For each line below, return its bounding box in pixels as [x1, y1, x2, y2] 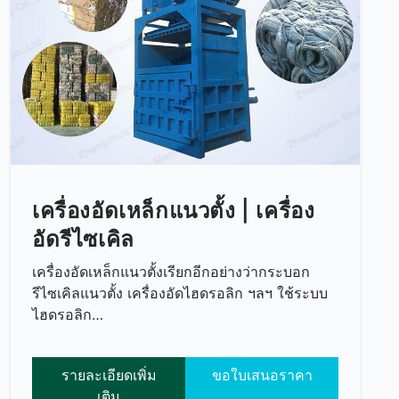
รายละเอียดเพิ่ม [61, 365, 157, 384]
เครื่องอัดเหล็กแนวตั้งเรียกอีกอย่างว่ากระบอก [32, 262, 310, 281]
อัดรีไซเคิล [32, 225, 134, 252]
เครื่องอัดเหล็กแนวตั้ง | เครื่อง [32, 197, 315, 224]
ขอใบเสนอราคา [211, 365, 313, 384]
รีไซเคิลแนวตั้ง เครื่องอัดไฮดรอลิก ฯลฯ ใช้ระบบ [32, 283, 328, 302]
